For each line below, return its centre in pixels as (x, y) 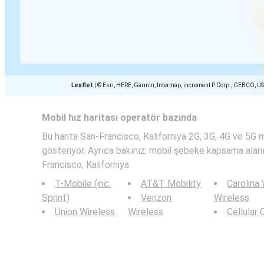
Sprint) (56, 198)
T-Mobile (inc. (83, 184)
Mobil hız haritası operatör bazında (119, 118)
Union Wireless (85, 212)
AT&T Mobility (171, 184)
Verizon (156, 198)
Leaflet (82, 85)
